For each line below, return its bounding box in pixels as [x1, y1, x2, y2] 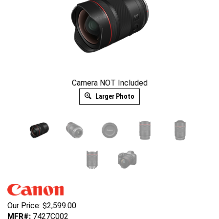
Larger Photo [94, 92, 134, 100]
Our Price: [7, 201, 41, 211]
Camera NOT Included [71, 78, 148, 88]
